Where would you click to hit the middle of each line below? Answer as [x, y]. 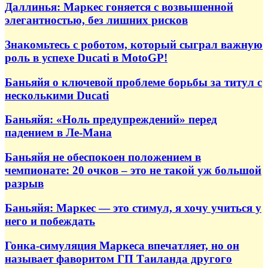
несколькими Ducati [57, 95]
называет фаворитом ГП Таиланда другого [118, 258]
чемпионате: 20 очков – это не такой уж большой [133, 170]
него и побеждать [50, 221]
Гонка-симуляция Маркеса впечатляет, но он [122, 245]
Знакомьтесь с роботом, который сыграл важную [134, 44]
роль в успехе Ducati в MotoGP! [86, 57]
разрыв [24, 184]
